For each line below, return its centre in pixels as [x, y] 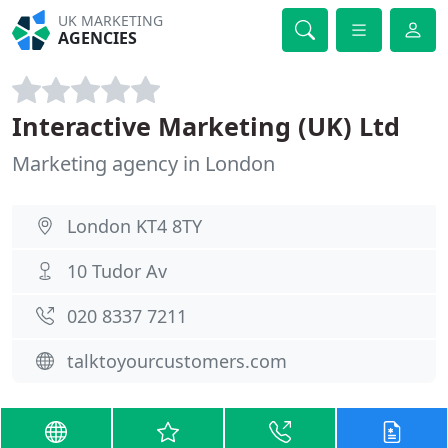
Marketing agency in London [143, 163]
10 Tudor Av [117, 271]
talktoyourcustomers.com [177, 361]
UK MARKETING [111, 20]
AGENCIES [98, 38]
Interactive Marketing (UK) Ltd [206, 126]
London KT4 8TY [134, 226]
